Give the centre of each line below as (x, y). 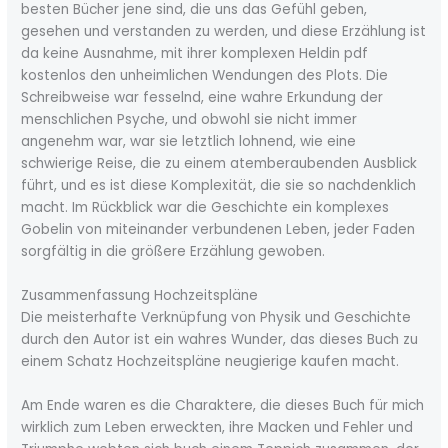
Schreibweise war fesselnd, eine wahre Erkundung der (202, 97)
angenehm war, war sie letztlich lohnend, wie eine (189, 141)
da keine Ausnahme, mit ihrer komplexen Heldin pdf (195, 53)
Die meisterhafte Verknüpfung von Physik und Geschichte (216, 317)
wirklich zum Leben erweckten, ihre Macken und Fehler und (217, 427)
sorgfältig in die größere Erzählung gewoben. (173, 251)
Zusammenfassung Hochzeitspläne (140, 295)
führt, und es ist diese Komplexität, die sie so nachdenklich (219, 185)
